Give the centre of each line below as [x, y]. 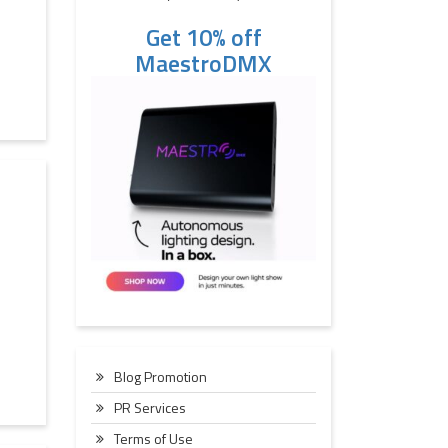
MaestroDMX [203, 63]
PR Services [150, 407]
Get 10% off [203, 37]
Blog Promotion [160, 376]
